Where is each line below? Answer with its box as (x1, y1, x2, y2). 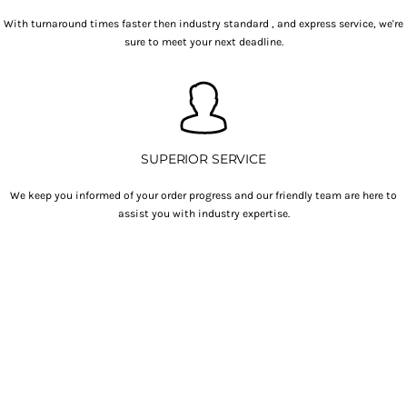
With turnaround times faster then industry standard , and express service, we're (4, 17, 403, 30)
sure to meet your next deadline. (124, 35, 283, 48)
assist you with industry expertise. (117, 207, 290, 220)
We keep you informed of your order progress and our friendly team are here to (10, 189, 397, 202)
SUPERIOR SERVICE (141, 151, 266, 167)
